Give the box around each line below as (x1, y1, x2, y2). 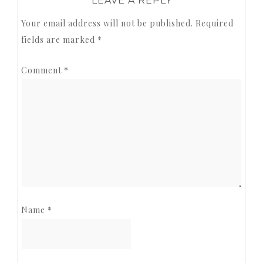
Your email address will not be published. (21, 17, 193, 29)
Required (195, 17, 234, 29)
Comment (21, 64, 64, 76)
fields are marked (21, 33, 97, 45)
